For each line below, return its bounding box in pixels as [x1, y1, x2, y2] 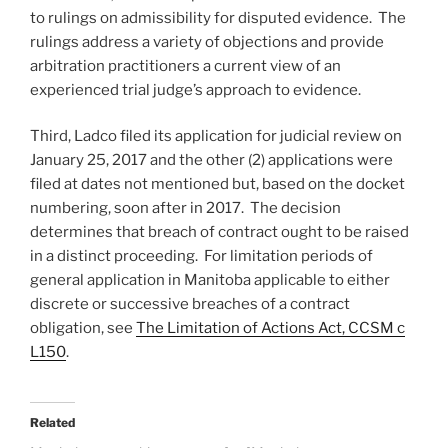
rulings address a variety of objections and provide [30, 32, 384, 51]
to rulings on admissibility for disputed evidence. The [30, 8, 406, 27]
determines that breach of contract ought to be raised [30, 223, 409, 242]
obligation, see [30, 319, 136, 338]
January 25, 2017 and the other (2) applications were [30, 151, 393, 170]
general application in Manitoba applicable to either [30, 271, 390, 290]
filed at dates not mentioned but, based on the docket [30, 175, 405, 194]
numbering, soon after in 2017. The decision [30, 199, 341, 218]
